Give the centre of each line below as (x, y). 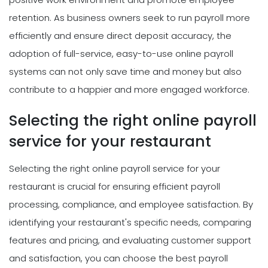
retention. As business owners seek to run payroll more (130, 18)
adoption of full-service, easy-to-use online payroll (121, 54)
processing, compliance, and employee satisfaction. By (131, 205)
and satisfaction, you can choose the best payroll (118, 258)
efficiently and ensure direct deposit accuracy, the (120, 36)
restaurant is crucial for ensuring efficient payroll (115, 187)
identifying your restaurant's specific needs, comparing (130, 223)
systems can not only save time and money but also (125, 72)
